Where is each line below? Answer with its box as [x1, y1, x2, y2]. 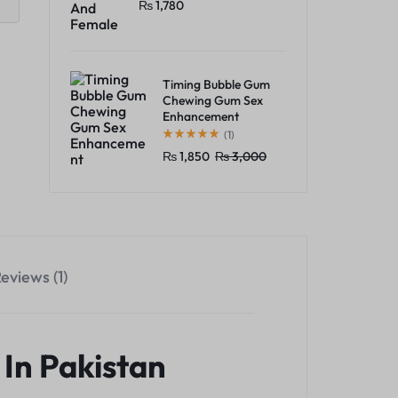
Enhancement [163, 107, 239, 124]
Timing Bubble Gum [163, 76, 270, 92]
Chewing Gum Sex [163, 92, 263, 108]
